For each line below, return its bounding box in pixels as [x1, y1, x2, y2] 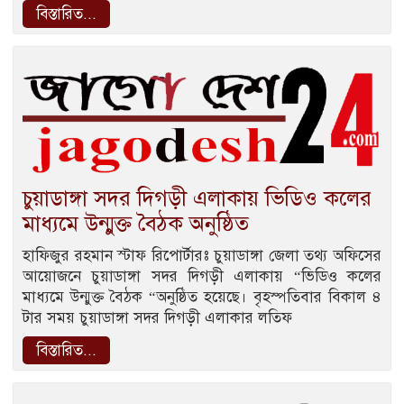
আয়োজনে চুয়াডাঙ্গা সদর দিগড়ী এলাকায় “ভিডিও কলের [23, 266, 381, 286]
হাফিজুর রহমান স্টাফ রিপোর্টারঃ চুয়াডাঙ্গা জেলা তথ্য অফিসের [23, 245, 381, 265]
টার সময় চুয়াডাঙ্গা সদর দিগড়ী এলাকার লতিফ [23, 308, 292, 327]
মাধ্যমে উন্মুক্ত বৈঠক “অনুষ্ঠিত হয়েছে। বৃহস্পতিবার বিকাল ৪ [23, 287, 381, 307]
